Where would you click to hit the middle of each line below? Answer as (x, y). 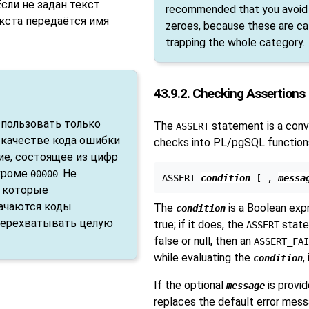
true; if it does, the (200, 224)
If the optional (190, 285)
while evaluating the (203, 257)
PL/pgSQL (239, 142)
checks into (183, 142)
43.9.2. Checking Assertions (229, 94)
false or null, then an (203, 241)
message (245, 285)
